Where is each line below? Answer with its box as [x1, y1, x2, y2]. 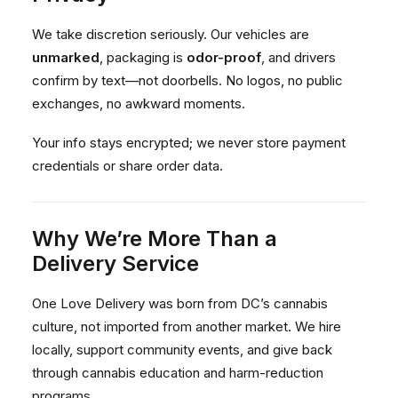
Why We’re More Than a [32, 226, 277, 251]
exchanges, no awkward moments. [32, 95, 245, 112]
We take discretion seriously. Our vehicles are [32, 26, 309, 43]
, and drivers [261, 49, 336, 66]
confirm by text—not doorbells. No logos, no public [32, 72, 343, 89]
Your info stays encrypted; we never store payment [32, 134, 346, 151]
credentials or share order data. [32, 157, 223, 174]
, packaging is [99, 49, 187, 66]
